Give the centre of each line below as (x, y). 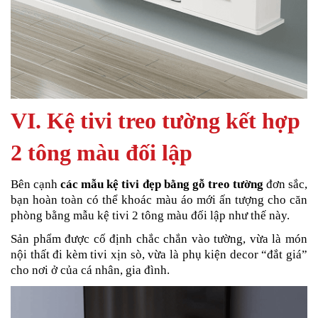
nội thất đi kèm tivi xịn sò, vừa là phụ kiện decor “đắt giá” (159, 254)
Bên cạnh (36, 184)
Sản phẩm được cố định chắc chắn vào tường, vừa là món (159, 238)
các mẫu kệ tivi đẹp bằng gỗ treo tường (162, 184)
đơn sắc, (285, 184)
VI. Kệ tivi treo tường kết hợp (155, 121)
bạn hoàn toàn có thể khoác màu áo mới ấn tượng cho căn (159, 199)
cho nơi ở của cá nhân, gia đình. (90, 270)
